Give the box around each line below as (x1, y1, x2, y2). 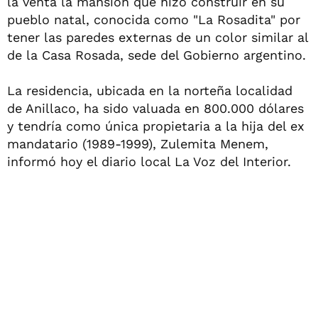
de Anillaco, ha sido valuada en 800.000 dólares (7, 101, 304, 116)
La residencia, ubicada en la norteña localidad (7, 83, 292, 98)
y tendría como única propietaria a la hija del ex (7, 119, 305, 133)
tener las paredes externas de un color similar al (7, 30, 308, 45)
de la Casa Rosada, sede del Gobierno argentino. (7, 48, 306, 62)
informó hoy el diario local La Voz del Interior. (7, 154, 291, 169)
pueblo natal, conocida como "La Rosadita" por (7, 12, 300, 27)
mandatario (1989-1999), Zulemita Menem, (7, 136, 268, 151)
